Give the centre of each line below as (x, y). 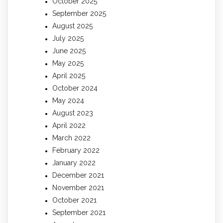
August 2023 (73, 113)
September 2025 (79, 13)
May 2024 (68, 100)
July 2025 (68, 38)
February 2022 (76, 150)
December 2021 (78, 175)
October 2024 (75, 88)
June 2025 (69, 51)
